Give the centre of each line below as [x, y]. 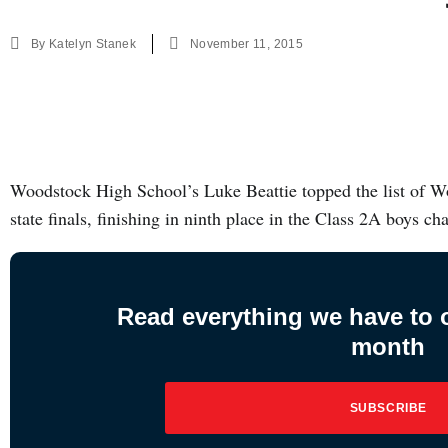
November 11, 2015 [246, 44]
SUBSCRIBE [388, 408]
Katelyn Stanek [92, 44]
